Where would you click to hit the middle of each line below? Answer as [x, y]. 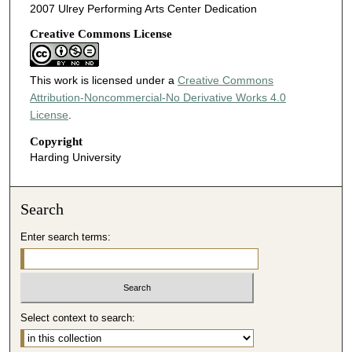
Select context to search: [78, 317]
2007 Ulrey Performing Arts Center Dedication [143, 9]
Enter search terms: [66, 237]
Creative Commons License [101, 34]
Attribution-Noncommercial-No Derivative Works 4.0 [158, 98]
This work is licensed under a [103, 81]
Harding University [75, 157]
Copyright [56, 141]
